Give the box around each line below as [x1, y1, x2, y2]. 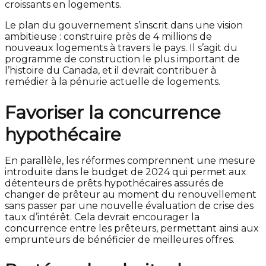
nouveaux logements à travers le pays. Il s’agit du [5, 42, 237, 53]
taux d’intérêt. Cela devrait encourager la [5, 211, 199, 223]
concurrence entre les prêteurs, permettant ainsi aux [5, 223, 259, 234]
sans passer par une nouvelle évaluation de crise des [5, 200, 254, 211]
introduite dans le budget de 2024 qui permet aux [5, 166, 246, 178]
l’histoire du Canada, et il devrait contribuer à [5, 65, 216, 76]
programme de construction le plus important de [5, 53, 240, 65]
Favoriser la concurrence [5, 102, 221, 123]
